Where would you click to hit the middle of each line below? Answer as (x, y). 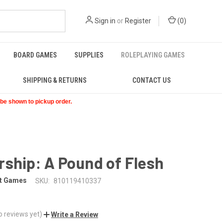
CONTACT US (152, 80)
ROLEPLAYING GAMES (153, 55)
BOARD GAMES (35, 55)
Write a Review (75, 214)
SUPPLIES (89, 55)
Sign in (105, 21)
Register (138, 21)
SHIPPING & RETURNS (55, 80)
